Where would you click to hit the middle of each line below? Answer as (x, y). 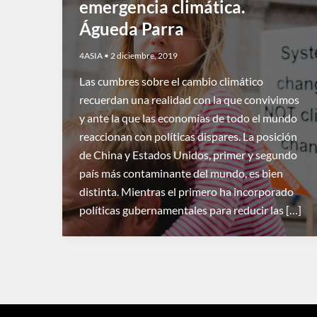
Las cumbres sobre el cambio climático (171, 81)
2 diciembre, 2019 (144, 56)
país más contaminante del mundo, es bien (181, 173)
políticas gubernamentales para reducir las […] (190, 209)
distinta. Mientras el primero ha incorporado (186, 191)
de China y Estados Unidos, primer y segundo (188, 154)
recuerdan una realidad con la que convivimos (189, 99)
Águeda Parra (132, 28)
